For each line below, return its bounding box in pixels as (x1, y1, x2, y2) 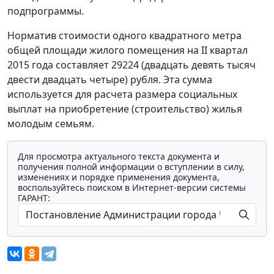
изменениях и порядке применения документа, (18, 171, 220, 183)
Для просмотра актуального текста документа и (18, 150, 220, 162)
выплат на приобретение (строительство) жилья (7, 102, 242, 116)
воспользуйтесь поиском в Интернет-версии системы (18, 181, 246, 193)
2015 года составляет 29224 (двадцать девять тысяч (7, 57, 256, 72)
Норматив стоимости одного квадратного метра (7, 28, 242, 42)
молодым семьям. (7, 116, 94, 130)
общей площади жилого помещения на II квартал (7, 43, 248, 57)
